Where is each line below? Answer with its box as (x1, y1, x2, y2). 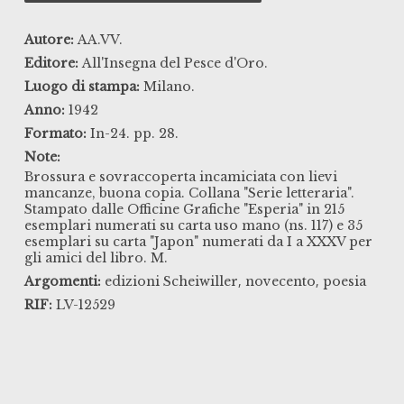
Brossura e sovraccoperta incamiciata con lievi (23, 169, 337, 186)
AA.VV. (77, 32, 123, 49)
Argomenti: (23, 273, 101, 290)
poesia (322, 273, 366, 290)
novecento (244, 273, 316, 290)
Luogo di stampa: (23, 78, 140, 96)
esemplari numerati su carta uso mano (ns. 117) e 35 (23, 217, 363, 234)
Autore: (23, 32, 74, 49)
